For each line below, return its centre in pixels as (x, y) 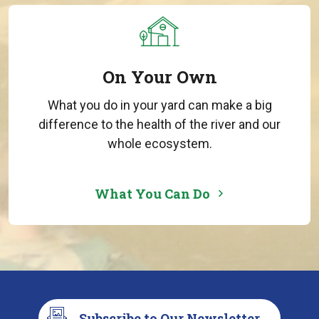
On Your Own (159, 77)
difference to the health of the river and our (159, 124)
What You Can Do (152, 193)
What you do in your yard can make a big (159, 105)
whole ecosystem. (159, 143)
